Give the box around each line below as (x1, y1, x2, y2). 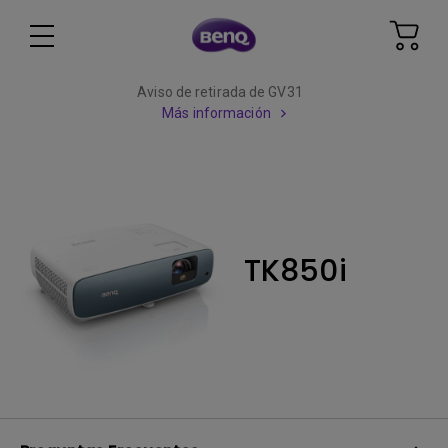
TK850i (244, 249, 347, 292)
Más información (162, 105, 271, 121)
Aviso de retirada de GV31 (137, 84, 303, 100)
